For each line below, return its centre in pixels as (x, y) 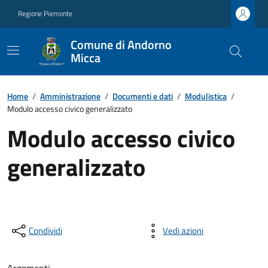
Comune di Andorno (121, 45)
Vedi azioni (183, 231)
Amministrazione (70, 96)
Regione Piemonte (45, 13)
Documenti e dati (143, 96)
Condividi (45, 231)
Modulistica (206, 96)
